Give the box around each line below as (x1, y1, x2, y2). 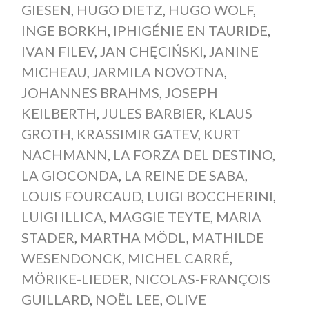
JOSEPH (164, 84, 218, 101)
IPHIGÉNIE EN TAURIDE (112, 22, 268, 39)
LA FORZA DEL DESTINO (112, 146, 272, 163)
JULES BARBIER (101, 105, 203, 122)
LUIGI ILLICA (21, 208, 103, 226)
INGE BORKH (21, 22, 108, 39)
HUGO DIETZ (76, 1, 163, 19)
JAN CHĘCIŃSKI (99, 43, 203, 60)
